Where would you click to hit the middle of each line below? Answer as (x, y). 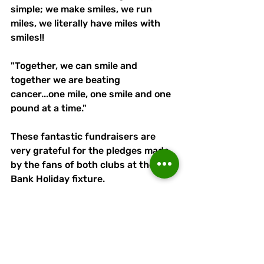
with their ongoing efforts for (78, 236)
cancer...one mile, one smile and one (92, 94)
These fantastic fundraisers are (84, 137)
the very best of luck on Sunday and (93, 222)
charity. (28, 250)
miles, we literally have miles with (87, 24)
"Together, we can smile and (75, 66)
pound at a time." (49, 108)
